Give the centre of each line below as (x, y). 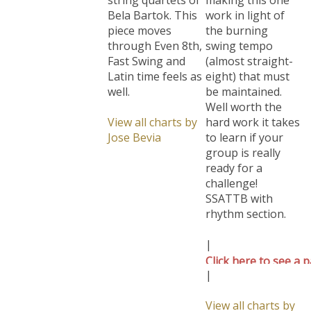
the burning (237, 24)
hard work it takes (253, 115)
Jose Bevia (134, 131)
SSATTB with (239, 192)
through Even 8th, (155, 39)
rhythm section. (246, 207)
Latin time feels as (155, 69)
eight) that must (247, 69)
